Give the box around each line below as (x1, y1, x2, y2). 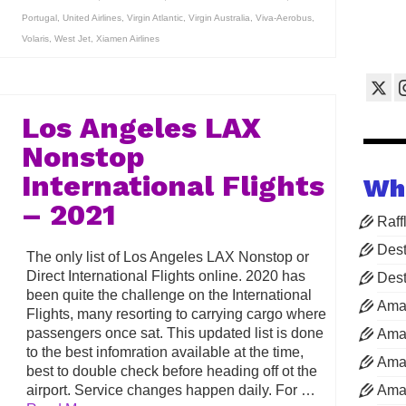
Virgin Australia (188, 12, 250, 23)
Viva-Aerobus (255, 12, 312, 23)
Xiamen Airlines (95, 33, 159, 43)
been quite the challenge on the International (25, 286, 312, 303)
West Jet (53, 33, 91, 43)
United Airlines (62, 12, 121, 23)
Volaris (21, 33, 49, 43)
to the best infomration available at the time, (25, 343, 304, 360)
